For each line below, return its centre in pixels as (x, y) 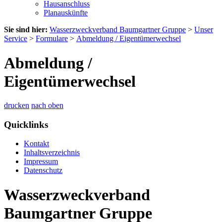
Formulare (52, 39)
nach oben (47, 105)
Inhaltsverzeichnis (52, 153)
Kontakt (36, 144)
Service (16, 39)
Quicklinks (26, 124)
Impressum (41, 162)
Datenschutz (43, 170)
